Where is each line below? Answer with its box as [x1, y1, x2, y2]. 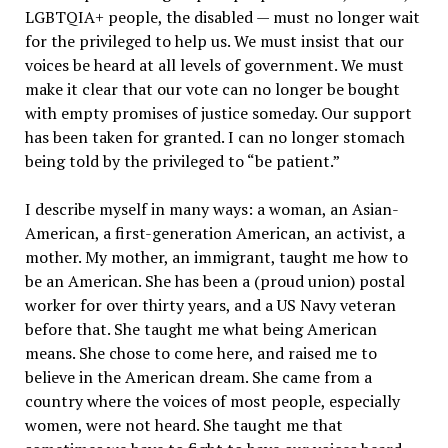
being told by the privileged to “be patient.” [24, 150, 340, 173]
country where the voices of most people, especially [24, 390, 400, 413]
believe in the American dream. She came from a [24, 366, 372, 389]
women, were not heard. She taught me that [24, 414, 343, 437]
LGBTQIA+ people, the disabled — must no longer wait [24, 6, 420, 29]
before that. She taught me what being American [24, 318, 377, 341]
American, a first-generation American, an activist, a [24, 222, 405, 245]
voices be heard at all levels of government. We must [24, 54, 404, 77]
